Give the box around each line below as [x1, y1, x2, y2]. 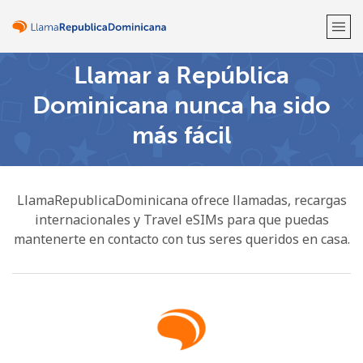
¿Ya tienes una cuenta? [75, 128, 199, 143]
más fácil [131, 120, 232, 150]
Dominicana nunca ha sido [32, 90, 331, 120]
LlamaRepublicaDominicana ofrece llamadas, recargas [16, 191, 347, 209]
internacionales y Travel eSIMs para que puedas [34, 211, 329, 228]
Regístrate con [143, 169, 220, 185]
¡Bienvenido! [125, 78, 238, 101]
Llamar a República [74, 60, 289, 90]
